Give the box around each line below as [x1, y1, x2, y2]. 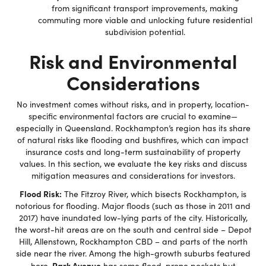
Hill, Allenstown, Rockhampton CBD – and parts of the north [18, 236, 248, 247]
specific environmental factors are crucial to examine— [28, 110, 237, 122]
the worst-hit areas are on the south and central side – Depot [14, 224, 252, 235]
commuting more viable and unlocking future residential [37, 14, 252, 26]
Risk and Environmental [29, 47, 237, 74]
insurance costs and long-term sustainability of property [26, 146, 240, 157]
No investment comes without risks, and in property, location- [17, 99, 249, 110]
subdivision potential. [104, 26, 185, 37]
